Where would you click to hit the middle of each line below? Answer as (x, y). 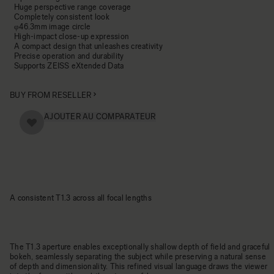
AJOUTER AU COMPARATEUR (100, 117)
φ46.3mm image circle (53, 27)
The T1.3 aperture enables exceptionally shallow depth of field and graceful (140, 247)
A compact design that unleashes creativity (88, 46)
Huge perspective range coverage (73, 7)
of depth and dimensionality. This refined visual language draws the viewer (139, 266)
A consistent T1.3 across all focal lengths (81, 198)
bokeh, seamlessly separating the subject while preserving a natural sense (138, 257)
